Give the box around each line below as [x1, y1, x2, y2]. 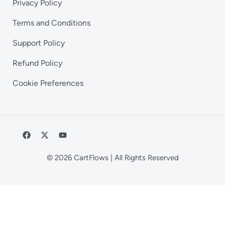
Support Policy [13, 38, 65, 48]
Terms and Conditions [13, 18, 90, 28]
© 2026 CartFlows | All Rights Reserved [46, 153, 179, 162]
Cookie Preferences [13, 78, 83, 88]
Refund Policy [13, 58, 62, 68]
